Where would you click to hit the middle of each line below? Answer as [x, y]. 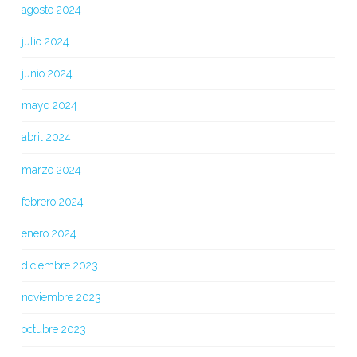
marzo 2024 [51, 169]
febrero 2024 [52, 201]
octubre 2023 [53, 330]
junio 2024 [47, 73]
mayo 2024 [49, 106]
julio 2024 [45, 41]
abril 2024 [46, 137]
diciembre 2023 [59, 266]
